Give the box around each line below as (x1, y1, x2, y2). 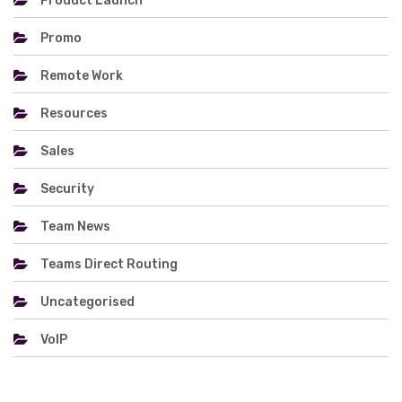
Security (40, 181, 94, 197)
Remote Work (40, 68, 123, 83)
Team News (40, 219, 110, 234)
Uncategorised (40, 294, 135, 310)
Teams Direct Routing (40, 257, 178, 272)
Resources (40, 106, 108, 121)
